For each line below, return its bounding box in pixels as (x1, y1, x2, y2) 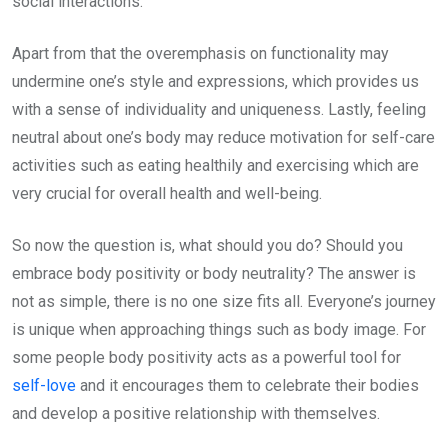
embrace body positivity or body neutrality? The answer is (12, 264, 416, 283)
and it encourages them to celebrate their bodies (80, 376, 419, 395)
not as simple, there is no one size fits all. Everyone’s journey (12, 292, 436, 311)
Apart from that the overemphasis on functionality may (12, 44, 389, 63)
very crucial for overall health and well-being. (12, 184, 326, 203)
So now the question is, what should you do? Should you (12, 236, 403, 255)
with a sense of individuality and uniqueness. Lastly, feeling (12, 100, 426, 119)
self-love (12, 376, 80, 395)
